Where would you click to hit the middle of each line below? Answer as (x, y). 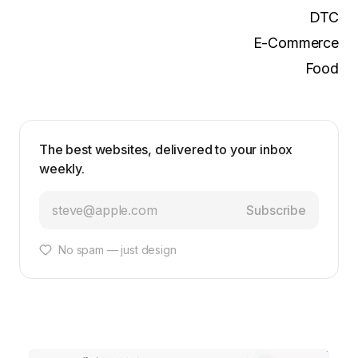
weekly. (62, 168)
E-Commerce (296, 42)
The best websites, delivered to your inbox (166, 149)
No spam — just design (117, 249)
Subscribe (276, 210)
